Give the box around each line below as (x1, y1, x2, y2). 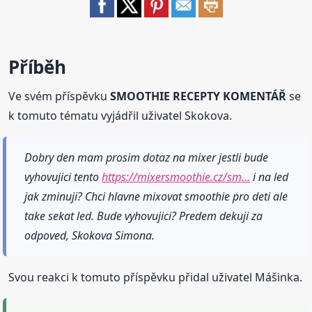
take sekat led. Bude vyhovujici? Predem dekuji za (24, 208, 263, 224)
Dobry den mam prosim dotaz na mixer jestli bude (24, 150, 269, 166)
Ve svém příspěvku (8, 88, 111, 104)
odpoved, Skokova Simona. (24, 228, 155, 244)
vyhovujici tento (24, 169, 102, 185)
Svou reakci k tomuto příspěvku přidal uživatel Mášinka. (8, 270, 303, 286)
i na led (250, 169, 289, 185)
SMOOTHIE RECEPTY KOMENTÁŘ (110, 88, 287, 104)
